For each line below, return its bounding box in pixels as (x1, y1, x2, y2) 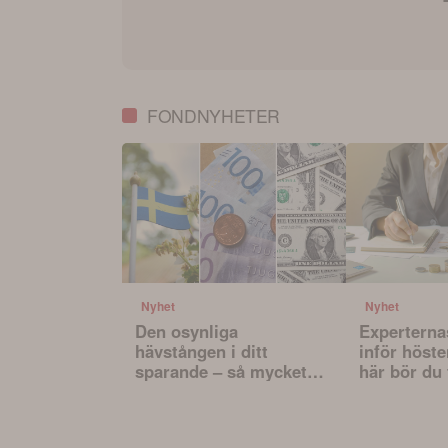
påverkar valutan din (134, 378, 297, 403)
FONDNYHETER (147, 103, 281, 129)
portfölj (134, 398, 194, 423)
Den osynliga (134, 318, 238, 343)
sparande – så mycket (134, 358, 307, 383)
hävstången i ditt (134, 338, 268, 363)
